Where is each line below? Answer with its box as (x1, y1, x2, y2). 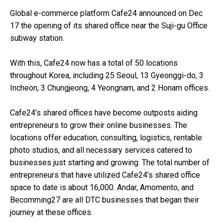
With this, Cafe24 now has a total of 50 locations (10, 58, 178, 68)
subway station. (10, 33, 64, 43)
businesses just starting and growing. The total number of (10, 157, 210, 167)
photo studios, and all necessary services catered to (10, 145, 192, 155)
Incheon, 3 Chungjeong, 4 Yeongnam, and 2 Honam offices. (10, 83, 210, 93)
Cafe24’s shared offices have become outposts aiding (10, 108, 198, 117)
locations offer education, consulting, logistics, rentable (10, 132, 202, 142)
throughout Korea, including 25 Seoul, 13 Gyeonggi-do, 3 (10, 70, 204, 80)
